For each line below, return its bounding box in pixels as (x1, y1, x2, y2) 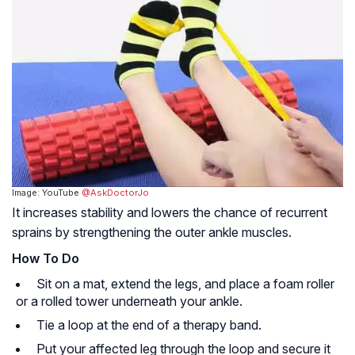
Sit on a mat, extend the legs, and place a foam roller (33, 276, 334, 292)
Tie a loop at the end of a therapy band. (33, 317, 261, 334)
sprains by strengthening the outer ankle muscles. (12, 224, 292, 241)
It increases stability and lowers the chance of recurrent (12, 204, 327, 221)
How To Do (12, 250, 79, 267)
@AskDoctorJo (82, 187, 149, 199)
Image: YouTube (12, 187, 82, 199)
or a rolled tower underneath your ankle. (16, 293, 242, 310)
